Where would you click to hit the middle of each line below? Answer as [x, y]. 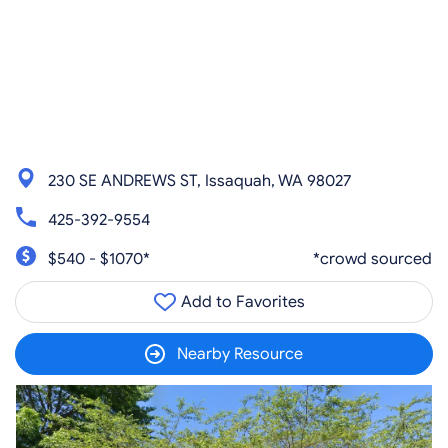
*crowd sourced [372, 258]
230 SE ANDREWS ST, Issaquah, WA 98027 [199, 180]
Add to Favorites [241, 302]
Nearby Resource [240, 354]
